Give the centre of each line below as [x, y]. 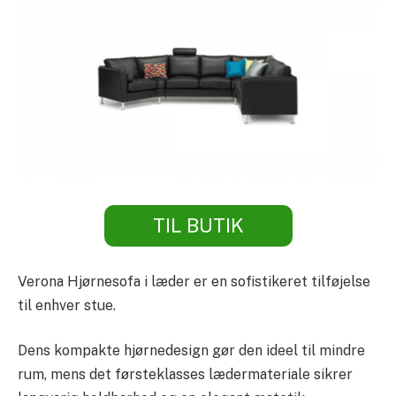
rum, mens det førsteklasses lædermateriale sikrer [185, 375]
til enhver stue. [67, 305]
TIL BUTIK [198, 226]
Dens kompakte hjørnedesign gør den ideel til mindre [191, 351]
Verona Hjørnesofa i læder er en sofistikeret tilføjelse [194, 281]
